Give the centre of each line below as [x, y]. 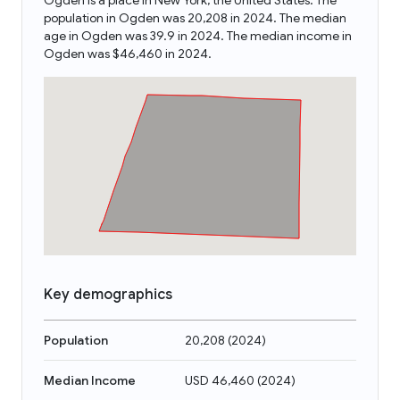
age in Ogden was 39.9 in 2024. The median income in [198, 36]
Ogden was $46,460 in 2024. [128, 54]
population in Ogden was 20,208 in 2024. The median [195, 18]
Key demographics [108, 295]
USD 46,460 [220, 380]
